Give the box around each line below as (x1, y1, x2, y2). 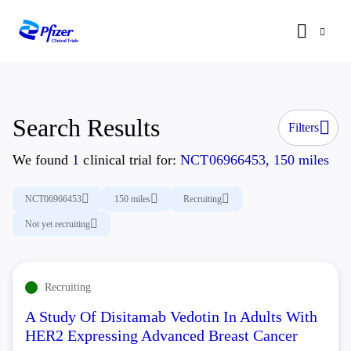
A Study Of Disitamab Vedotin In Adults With (25, 308, 317, 325)
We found (13, 152, 73, 168)
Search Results (13, 114, 160, 142)
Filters (288, 121, 319, 134)
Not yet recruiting (25, 219, 90, 230)
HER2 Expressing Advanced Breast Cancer (25, 327, 298, 344)
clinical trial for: (79, 152, 181, 168)
